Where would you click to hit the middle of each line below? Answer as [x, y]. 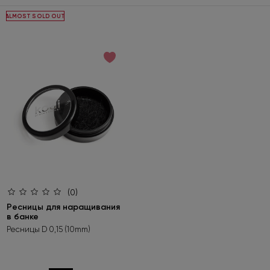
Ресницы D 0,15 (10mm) [49, 229]
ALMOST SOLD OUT [35, 16]
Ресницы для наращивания [63, 207]
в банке [23, 216]
